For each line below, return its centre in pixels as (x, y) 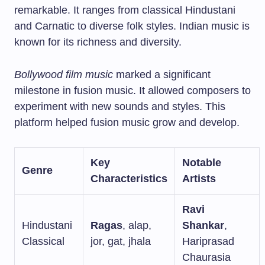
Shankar (203, 225)
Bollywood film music (64, 75)
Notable (202, 163)
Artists (199, 179)
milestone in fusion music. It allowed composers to (132, 91)
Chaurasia (206, 257)
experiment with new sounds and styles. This (120, 106)
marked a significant (162, 75)
